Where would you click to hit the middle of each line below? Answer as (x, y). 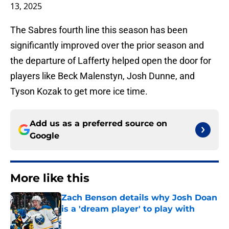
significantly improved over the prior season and (107, 45)
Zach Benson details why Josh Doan (139, 198)
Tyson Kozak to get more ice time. (79, 91)
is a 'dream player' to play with (128, 209)
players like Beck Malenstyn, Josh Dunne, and (102, 76)
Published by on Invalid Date (105, 219)
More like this (50, 178)
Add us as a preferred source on (98, 124)
